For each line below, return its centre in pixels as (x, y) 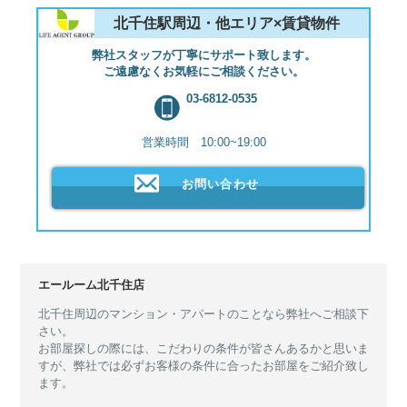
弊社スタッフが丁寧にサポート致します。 (203, 55)
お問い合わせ (220, 184)
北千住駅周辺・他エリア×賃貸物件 (227, 23)
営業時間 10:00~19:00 (203, 142)
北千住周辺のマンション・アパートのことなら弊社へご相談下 (203, 313)
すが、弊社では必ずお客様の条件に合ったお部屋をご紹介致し (203, 365)
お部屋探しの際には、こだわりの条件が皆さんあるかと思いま (203, 348)
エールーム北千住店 (91, 284)
